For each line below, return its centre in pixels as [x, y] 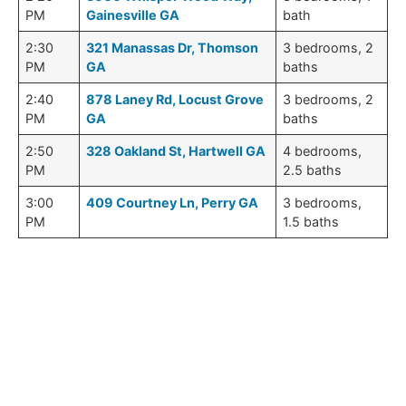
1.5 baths [311, 222]
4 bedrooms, [323, 151]
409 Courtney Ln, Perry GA [173, 203]
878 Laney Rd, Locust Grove [175, 100]
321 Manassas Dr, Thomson [173, 48]
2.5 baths [313, 170]
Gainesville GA [133, 15]
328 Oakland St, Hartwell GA [176, 151]
